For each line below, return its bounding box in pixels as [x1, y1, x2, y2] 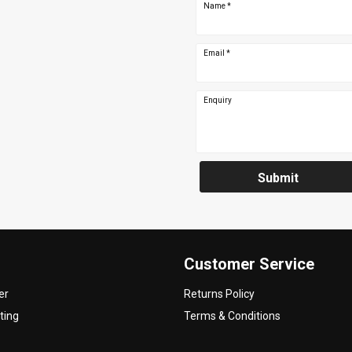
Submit [258, 170, 299, 186]
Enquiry [203, 96, 232, 105]
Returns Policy [184, 288, 255, 301]
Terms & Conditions [184, 310, 280, 323]
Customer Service [184, 255, 314, 274]
